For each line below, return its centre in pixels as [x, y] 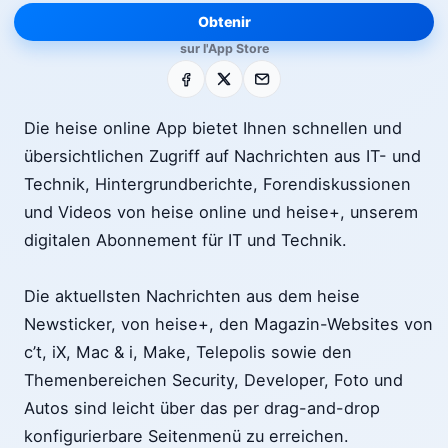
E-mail [268, 73]
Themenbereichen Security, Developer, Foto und [213, 380]
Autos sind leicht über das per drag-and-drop [202, 408]
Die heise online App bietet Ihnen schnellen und [213, 128]
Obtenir [224, 21]
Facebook [205, 73]
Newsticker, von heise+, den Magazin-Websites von [228, 324]
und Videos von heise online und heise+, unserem [221, 212]
